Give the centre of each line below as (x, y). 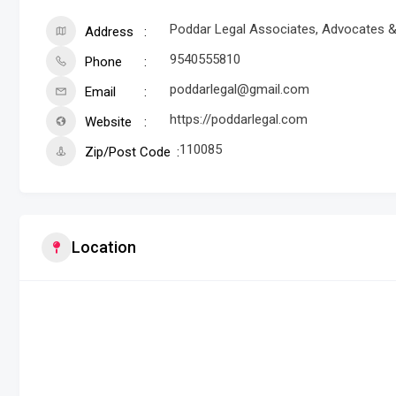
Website (108, 122)
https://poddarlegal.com (239, 119)
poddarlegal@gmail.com (240, 89)
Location (104, 247)
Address (109, 31)
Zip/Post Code (128, 152)
